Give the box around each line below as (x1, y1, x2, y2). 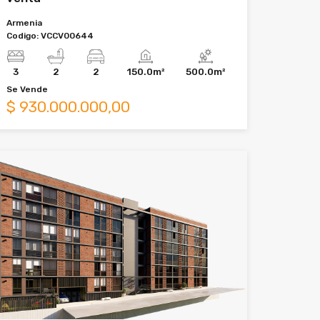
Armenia (6, 17, 42, 28)
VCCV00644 (41, 30, 94, 41)
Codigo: (6, 30, 41, 41)
